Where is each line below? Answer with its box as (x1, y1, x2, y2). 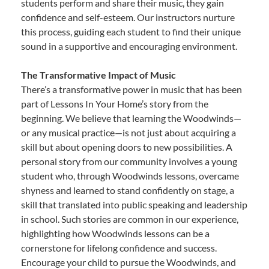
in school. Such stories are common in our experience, (21, 213, 238, 225)
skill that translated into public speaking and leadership (21, 199, 247, 211)
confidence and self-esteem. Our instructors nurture (21, 11, 235, 23)
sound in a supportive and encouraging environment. (21, 40, 237, 52)
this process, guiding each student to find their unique (21, 26, 241, 38)
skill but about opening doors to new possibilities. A (21, 141, 232, 153)
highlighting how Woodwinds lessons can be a (21, 228, 210, 240)
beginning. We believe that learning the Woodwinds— (21, 112, 241, 124)
